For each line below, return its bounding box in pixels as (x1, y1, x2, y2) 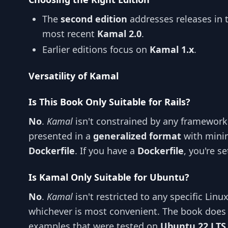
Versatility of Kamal (28, 69, 119, 82)
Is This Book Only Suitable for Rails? (28, 96, 190, 108)
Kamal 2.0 (97, 27, 141, 40)
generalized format (93, 130, 181, 142)
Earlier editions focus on (42, 43, 150, 56)
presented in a (28, 130, 93, 142)
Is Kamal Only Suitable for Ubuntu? (28, 170, 189, 183)
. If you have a (75, 145, 137, 157)
